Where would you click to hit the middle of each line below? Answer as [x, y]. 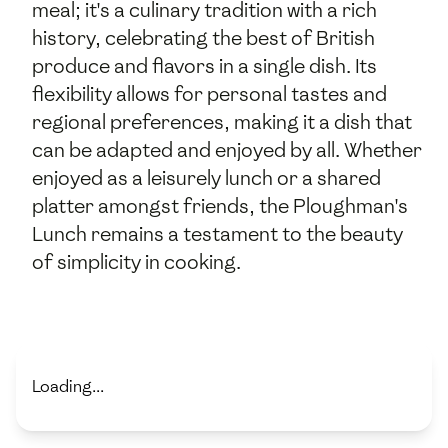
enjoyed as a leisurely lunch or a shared [206, 177]
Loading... [68, 387]
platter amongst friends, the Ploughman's [220, 205]
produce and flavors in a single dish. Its [204, 65]
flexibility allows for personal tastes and [209, 93]
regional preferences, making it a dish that [222, 121]
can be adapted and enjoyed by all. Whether [227, 149]
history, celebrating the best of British [203, 37]
